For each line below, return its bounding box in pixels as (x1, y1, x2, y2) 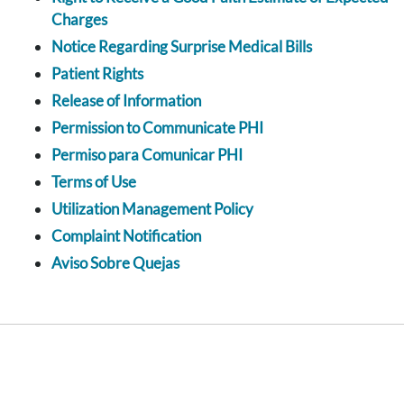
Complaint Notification (51, 226, 201, 246)
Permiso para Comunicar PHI (51, 145, 243, 165)
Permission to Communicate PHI (51, 118, 263, 138)
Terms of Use (51, 172, 136, 192)
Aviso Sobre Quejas (51, 253, 179, 273)
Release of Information (51, 91, 201, 111)
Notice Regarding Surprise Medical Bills (51, 37, 312, 57)
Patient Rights (51, 64, 143, 84)
